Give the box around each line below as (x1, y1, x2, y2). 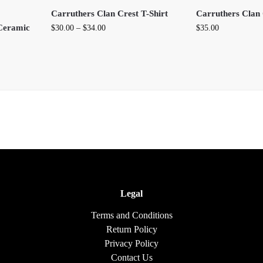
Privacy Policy (104, 238, 159, 248)
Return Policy (106, 224, 157, 234)
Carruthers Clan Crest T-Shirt (51, 8, 168, 18)
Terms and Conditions (90, 210, 173, 220)
